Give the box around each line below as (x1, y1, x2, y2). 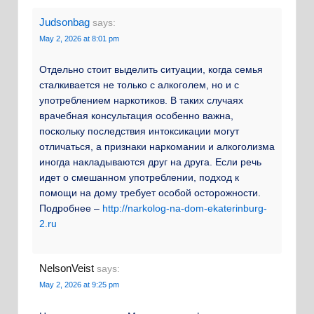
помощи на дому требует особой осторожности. (39, 186, 261, 198)
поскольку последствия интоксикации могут (39, 125, 239, 137)
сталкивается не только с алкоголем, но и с (39, 78, 239, 90)
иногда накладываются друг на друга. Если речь (39, 156, 261, 168)
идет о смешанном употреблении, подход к (39, 171, 239, 183)
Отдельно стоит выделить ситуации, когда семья (39, 63, 263, 75)
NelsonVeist (39, 262, 94, 275)
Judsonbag (39, 15, 90, 28)
